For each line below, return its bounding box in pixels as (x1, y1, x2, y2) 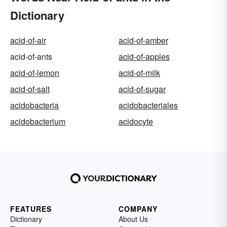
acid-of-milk (119, 66, 160, 79)
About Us (119, 213, 148, 224)
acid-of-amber (119, 34, 168, 46)
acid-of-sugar (119, 83, 166, 95)
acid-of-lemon (10, 66, 59, 79)
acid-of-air (10, 34, 46, 46)
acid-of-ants (10, 50, 52, 62)
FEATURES (10, 203, 52, 214)
